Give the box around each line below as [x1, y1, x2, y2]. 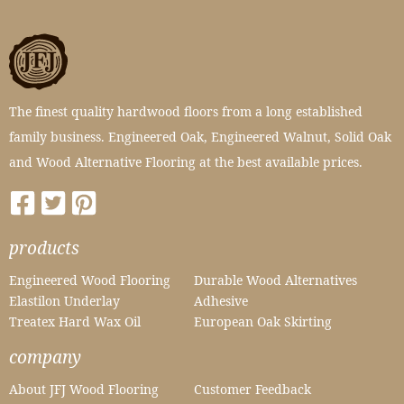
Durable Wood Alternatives [194, 271, 358, 289]
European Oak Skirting [194, 313, 333, 331]
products [9, 234, 79, 260]
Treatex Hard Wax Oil [9, 313, 141, 331]
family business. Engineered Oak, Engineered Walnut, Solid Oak [9, 127, 391, 145]
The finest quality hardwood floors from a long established [9, 102, 363, 120]
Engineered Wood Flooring [9, 271, 170, 289]
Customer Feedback [194, 381, 312, 399]
